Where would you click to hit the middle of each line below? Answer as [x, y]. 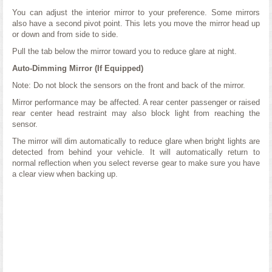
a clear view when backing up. [65, 174]
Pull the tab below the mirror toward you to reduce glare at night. [124, 51]
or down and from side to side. [65, 34]
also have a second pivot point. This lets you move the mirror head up [136, 23]
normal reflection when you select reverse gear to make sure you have [136, 163]
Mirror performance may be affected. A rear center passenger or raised [136, 102]
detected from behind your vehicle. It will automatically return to [136, 152]
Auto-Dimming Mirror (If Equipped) [78, 68]
